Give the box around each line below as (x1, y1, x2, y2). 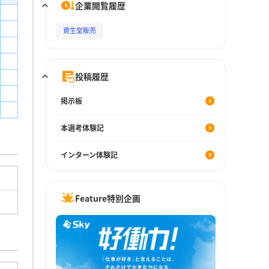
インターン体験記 (61, 150, 118, 160)
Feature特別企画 (75, 192, 141, 204)
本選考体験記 (61, 122, 104, 133)
